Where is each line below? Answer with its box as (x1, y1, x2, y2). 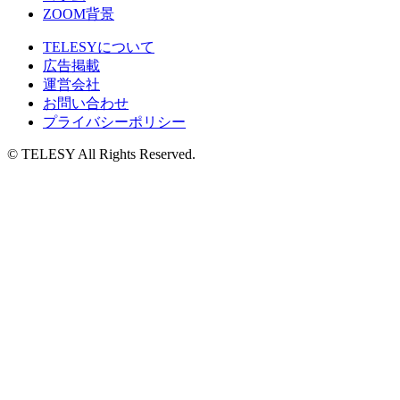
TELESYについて (43, 39, 154, 55)
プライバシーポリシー (43, 114, 186, 130)
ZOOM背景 (43, 6, 114, 22)
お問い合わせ (43, 96, 129, 112)
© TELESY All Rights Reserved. (7, 146, 196, 162)
